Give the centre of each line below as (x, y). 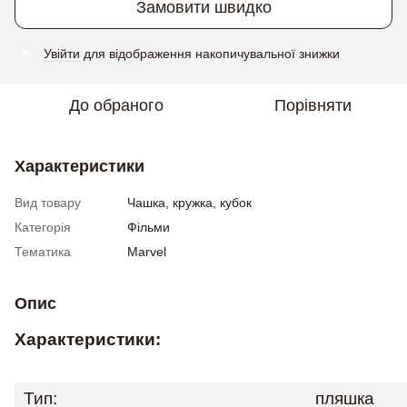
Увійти (62, 54)
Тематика (43, 252)
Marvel (147, 252)
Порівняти (313, 105)
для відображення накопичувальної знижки (210, 54)
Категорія (43, 227)
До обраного (116, 105)
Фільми (149, 227)
